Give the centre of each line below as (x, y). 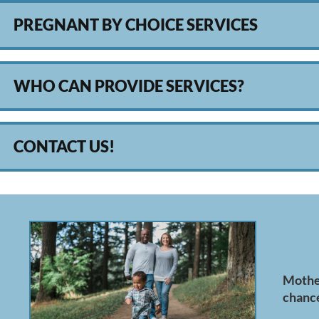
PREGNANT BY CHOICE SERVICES (136, 25)
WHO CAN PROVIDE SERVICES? (129, 85)
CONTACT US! (64, 147)
